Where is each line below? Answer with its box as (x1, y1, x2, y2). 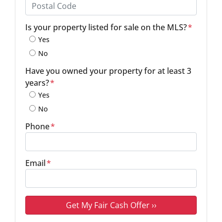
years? (25, 77, 49, 88)
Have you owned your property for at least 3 (25, 65, 191, 76)
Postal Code (25, 15, 60, 24)
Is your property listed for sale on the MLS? (25, 22, 187, 33)
